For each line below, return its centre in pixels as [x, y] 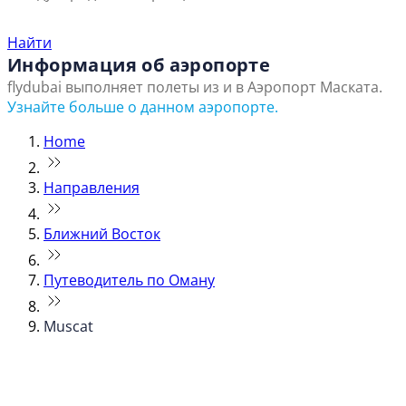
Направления [92, 188]
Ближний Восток [102, 234]
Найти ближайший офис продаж [178, 18]
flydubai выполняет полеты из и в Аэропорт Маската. [195, 87]
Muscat [68, 327]
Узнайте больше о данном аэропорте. [143, 107]
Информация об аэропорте [139, 65]
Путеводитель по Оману [129, 280]
